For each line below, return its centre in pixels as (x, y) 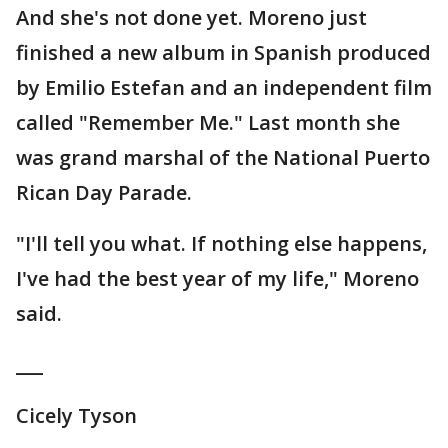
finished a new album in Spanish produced (223, 52)
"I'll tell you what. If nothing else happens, (221, 243)
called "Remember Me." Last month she (208, 122)
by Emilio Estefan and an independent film (224, 87)
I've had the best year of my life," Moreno (217, 278)
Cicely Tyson (76, 415)
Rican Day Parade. (104, 192)
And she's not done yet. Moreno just (191, 17)
